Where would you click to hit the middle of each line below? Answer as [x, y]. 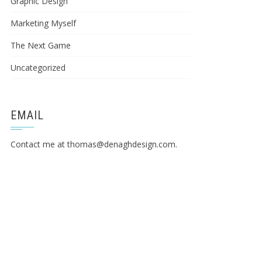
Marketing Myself [43, 23]
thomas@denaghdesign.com [121, 144]
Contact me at [39, 144]
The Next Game [41, 45]
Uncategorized [38, 68]
